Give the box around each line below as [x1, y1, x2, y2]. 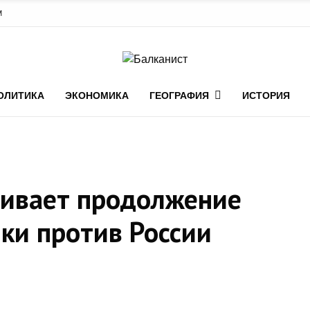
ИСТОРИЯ [242, 90, 290, 101]
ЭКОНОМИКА [65, 90, 129, 101]
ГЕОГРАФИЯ [149, 90, 209, 101]
